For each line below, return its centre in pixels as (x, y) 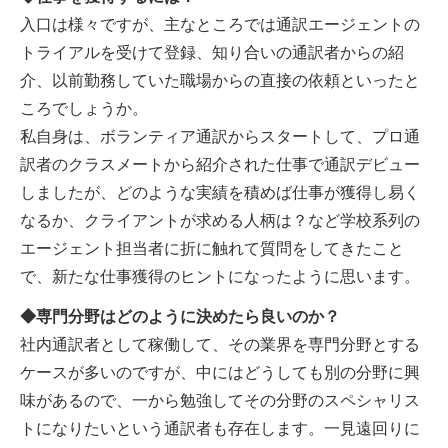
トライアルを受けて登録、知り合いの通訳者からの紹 (212, 53)
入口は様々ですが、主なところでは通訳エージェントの (220, 25)
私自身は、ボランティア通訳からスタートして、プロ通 (220, 137)
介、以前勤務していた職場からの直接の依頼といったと (220, 81)
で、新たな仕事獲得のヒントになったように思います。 (220, 277)
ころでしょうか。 (84, 109)
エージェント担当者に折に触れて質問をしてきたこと (212, 249)
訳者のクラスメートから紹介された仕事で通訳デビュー (220, 165)
